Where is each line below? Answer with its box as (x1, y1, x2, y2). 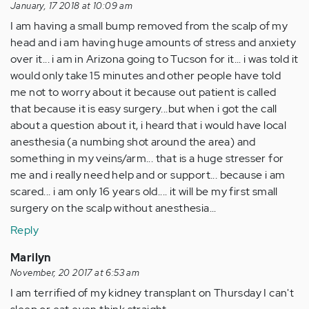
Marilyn (10, 250, 51, 265)
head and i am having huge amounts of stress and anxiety (10, 35, 296, 50)
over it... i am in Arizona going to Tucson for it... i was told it (10, 52, 299, 66)
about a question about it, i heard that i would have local (10, 118, 287, 132)
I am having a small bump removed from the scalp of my (10, 19, 288, 33)
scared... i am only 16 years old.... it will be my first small (10, 184, 278, 199)
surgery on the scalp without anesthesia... (10, 201, 217, 215)
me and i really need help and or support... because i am (10, 168, 286, 182)
